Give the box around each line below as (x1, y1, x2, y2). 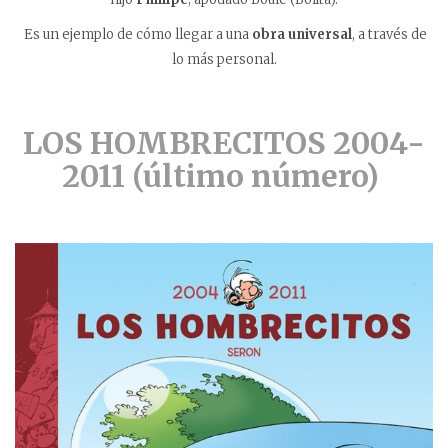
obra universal (252, 26, 352, 44)
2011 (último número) (62, 157, 386, 196)
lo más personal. (171, 51, 277, 69)
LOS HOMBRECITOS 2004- (23, 124, 425, 163)
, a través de (352, 26, 427, 44)
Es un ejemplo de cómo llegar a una (24, 26, 252, 44)
